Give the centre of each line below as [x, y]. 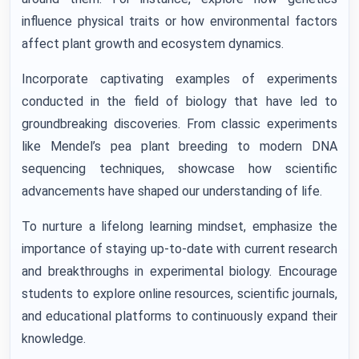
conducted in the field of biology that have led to [179, 101]
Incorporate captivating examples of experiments [179, 79]
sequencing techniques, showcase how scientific [179, 169]
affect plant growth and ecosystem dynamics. [153, 44]
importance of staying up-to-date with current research [179, 249]
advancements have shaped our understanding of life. [172, 191]
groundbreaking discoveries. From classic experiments [179, 124]
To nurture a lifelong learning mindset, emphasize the [179, 226]
